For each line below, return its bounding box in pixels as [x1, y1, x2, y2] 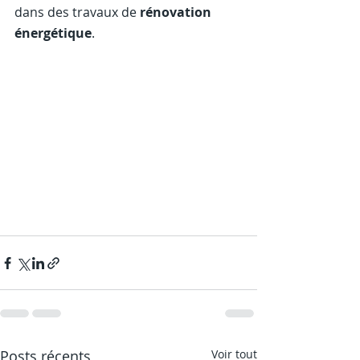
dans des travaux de [14, 3, 140, 21]
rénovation [140, 3, 215, 21]
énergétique [14, 24, 92, 42]
